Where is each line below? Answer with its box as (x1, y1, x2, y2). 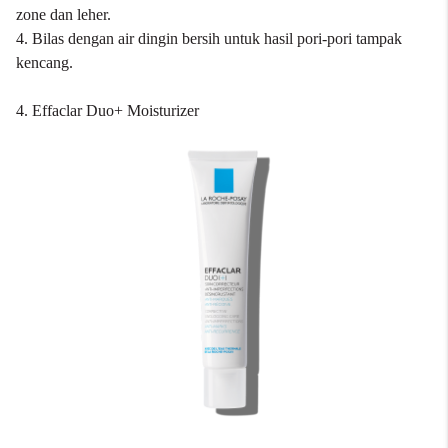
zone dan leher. (16, 6, 111, 23)
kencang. (16, 54, 73, 71)
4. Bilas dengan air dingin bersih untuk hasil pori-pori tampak (16, 30, 402, 47)
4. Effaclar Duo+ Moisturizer (16, 102, 199, 119)
